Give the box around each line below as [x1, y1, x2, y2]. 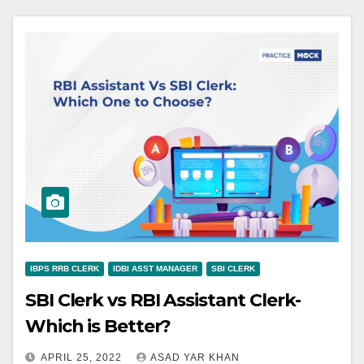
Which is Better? [25, 315, 171, 338]
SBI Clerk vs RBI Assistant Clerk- [25, 289, 301, 312]
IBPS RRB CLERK [30, 264, 99, 274]
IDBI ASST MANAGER [113, 264, 197, 274]
